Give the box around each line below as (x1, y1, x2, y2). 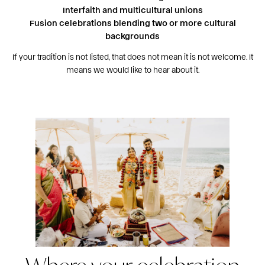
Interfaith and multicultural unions (62, 5, 203, 15)
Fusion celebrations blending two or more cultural (29, 18, 236, 28)
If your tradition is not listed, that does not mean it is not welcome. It (12, 51, 253, 61)
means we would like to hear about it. (66, 64, 199, 74)
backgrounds (105, 31, 160, 41)
